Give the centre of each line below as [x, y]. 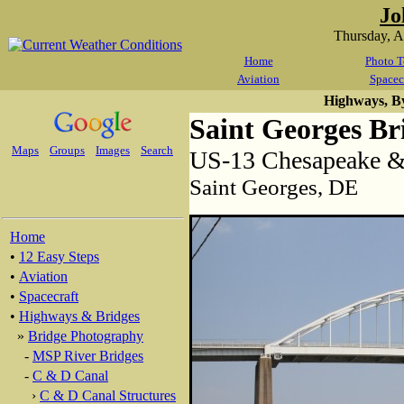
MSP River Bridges [88, 356]
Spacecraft [49, 296]
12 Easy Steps [59, 257]
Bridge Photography [86, 336]
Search [157, 150]
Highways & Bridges [79, 316]
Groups [67, 150]
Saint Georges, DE [274, 187]
